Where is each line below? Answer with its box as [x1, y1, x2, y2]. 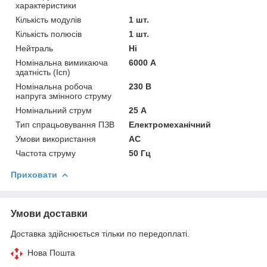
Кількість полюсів [15, 29, 82, 39]
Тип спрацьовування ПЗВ [15, 119, 114, 129]
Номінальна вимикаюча [15, 57, 108, 67]
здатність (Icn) [15, 67, 70, 77]
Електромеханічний [129, 119, 212, 129]
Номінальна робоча [15, 81, 92, 91]
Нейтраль [15, 43, 53, 53]
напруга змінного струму [15, 91, 111, 101]
